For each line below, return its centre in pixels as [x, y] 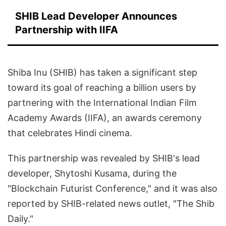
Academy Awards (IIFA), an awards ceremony [105, 118]
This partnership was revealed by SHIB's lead [104, 158]
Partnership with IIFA [67, 30]
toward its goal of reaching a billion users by [102, 88]
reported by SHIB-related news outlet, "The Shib [111, 204]
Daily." [20, 219]
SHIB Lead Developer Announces [96, 16]
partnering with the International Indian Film [102, 103]
